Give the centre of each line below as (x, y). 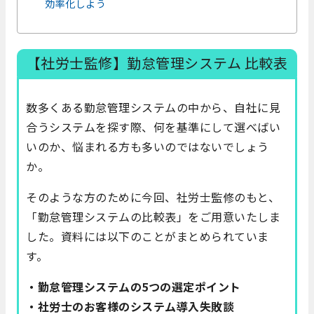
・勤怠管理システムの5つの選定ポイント (134, 287)
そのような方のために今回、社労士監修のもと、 (153, 197)
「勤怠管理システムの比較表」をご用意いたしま (153, 217)
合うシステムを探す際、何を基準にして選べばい (153, 127)
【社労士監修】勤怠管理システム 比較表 (157, 63)
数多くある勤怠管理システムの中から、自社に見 (153, 108)
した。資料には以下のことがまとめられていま (148, 237)
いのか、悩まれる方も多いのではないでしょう (148, 147)
